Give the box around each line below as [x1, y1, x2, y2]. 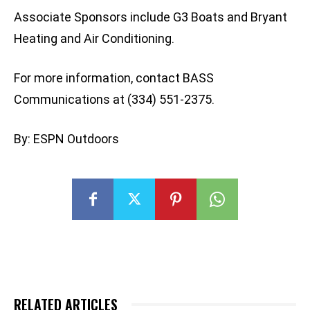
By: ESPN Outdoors [14, 131, 119, 147]
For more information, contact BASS [14, 71, 214, 86]
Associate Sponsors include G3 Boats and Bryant [14, 10, 287, 25]
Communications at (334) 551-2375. [14, 92, 215, 107]
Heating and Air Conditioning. [14, 31, 174, 46]
